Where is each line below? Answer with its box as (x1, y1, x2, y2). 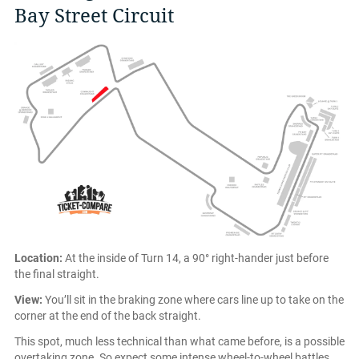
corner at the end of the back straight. (14, 309, 201, 323)
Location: (14, 252, 63, 265)
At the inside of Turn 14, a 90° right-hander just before (63, 252, 329, 265)
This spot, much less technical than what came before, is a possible (14, 335, 345, 349)
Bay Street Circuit (14, 4, 174, 27)
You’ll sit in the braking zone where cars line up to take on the (42, 293, 344, 307)
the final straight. (14, 268, 99, 281)
